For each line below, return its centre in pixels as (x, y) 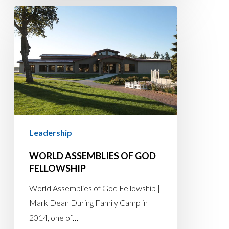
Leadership (50, 133)
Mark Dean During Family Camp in (88, 203)
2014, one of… (53, 218)
